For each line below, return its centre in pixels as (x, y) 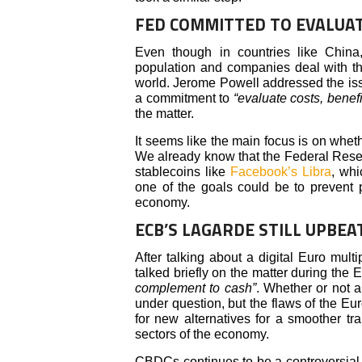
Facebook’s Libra (281, 171)
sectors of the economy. (202, 334)
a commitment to (184, 98)
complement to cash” (196, 288)
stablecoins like (183, 171)
